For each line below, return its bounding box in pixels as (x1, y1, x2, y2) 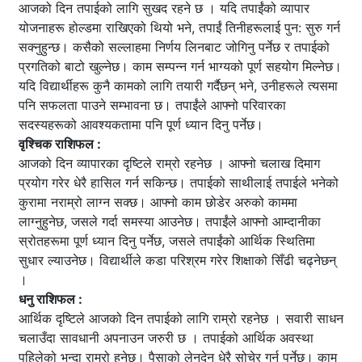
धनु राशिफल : (19, 291, 82, 308)
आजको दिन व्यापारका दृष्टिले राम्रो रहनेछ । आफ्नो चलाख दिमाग (19, 155, 320, 172)
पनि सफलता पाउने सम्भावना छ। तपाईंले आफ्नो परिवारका (19, 97, 286, 114)
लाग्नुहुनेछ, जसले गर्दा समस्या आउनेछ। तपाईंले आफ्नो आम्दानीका (19, 213, 321, 230)
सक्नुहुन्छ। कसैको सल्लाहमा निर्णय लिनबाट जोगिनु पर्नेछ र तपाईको (19, 39, 330, 56)
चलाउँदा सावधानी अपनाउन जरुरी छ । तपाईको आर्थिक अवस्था (19, 330, 314, 347)
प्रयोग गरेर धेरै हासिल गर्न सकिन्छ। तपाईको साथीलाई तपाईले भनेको (19, 175, 339, 192)
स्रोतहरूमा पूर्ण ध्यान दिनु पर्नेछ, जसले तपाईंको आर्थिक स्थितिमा (19, 233, 315, 250)
